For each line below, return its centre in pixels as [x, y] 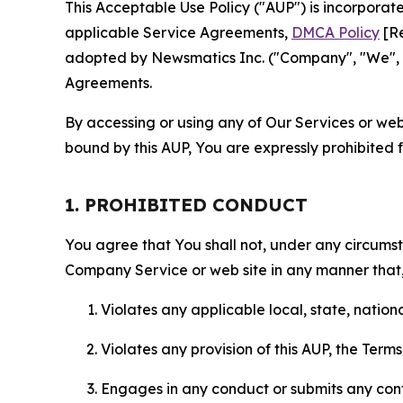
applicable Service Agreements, [178, 32]
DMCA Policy [336, 32]
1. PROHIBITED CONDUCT [186, 205]
